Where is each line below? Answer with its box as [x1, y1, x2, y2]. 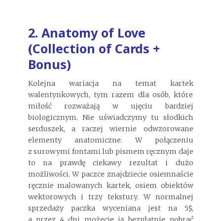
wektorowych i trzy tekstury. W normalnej [28, 192, 193, 202]
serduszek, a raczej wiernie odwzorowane [28, 124, 193, 134]
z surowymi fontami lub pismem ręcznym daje [28, 147, 193, 156]
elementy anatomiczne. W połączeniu [28, 136, 193, 145]
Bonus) [28, 55, 71, 73]
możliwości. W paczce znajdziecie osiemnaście [28, 170, 193, 179]
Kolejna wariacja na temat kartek [28, 79, 193, 88]
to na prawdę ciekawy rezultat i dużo [28, 158, 193, 168]
